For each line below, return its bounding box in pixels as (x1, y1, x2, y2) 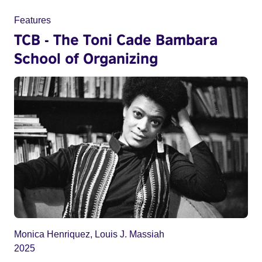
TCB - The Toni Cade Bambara (14, 30, 218, 49)
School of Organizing (14, 49, 158, 67)
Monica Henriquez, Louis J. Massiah (14, 229, 164, 240)
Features (14, 15, 51, 26)
